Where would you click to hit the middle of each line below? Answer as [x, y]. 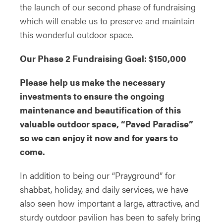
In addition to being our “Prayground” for [98, 175]
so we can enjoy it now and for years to [99, 138]
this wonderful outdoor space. [77, 35]
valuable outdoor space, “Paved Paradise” [107, 124]
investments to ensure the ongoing [92, 96]
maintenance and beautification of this [100, 110]
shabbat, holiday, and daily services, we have [104, 189]
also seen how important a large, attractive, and [110, 203]
